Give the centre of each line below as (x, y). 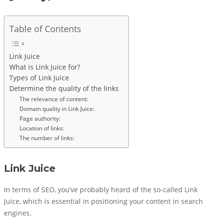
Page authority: (40, 118)
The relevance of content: (54, 99)
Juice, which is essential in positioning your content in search (103, 201)
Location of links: (42, 128)
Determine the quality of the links (64, 89)
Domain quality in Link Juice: (57, 109)
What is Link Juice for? (45, 67)
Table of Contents (45, 29)
